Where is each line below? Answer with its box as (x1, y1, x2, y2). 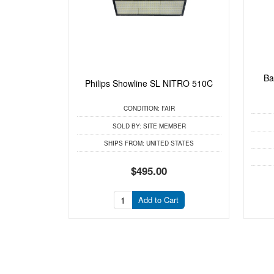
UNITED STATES (144, 139, 194, 148)
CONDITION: (123, 104, 160, 113)
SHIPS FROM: (104, 139, 145, 148)
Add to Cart (138, 193, 179, 206)
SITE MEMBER (141, 121, 186, 130)
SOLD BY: (112, 121, 141, 130)
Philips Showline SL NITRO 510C (85, 77, 213, 90)
